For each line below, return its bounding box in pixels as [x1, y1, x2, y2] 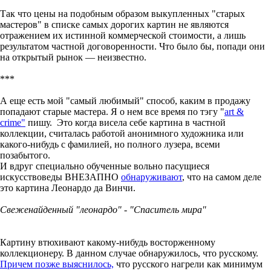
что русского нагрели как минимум [114, 258, 263, 269]
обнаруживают [121, 171, 182, 182]
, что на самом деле [182, 171, 261, 182]
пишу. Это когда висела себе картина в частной [25, 117, 226, 128]
